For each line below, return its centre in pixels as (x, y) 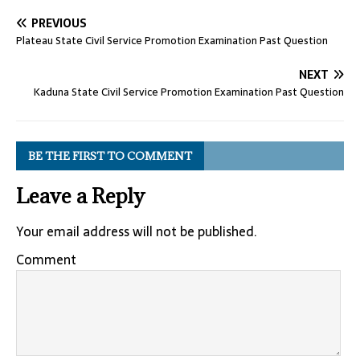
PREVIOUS (59, 23)
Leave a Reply (80, 196)
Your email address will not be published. (137, 231)
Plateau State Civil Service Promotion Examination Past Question (172, 41)
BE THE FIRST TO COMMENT (110, 156)
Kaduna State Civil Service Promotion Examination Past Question (189, 92)
